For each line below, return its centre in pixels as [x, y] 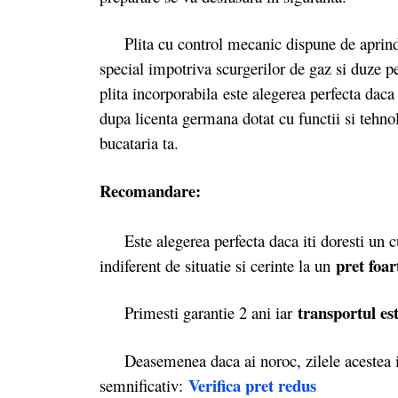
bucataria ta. [142, 143]
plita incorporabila [161, 93]
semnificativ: [144, 385]
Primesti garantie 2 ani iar [199, 313]
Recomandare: [150, 190]
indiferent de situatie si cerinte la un [218, 265]
